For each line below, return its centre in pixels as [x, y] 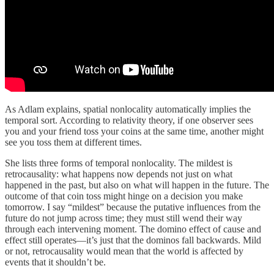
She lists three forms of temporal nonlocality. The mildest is [119, 163]
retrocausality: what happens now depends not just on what [119, 174]
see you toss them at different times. [73, 142]
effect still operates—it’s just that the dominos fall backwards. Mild [133, 240]
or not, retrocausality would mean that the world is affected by [124, 251]
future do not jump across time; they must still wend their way [124, 218]
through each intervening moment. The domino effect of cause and [133, 229]
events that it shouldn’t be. [55, 262]
